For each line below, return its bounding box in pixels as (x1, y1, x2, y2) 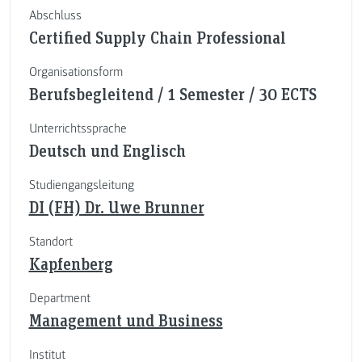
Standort (28, 233, 73, 250)
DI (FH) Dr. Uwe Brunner (28, 196, 204, 217)
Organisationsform (28, 63, 123, 80)
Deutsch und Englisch (28, 139, 186, 161)
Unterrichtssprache (28, 120, 127, 137)
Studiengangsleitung (28, 176, 134, 193)
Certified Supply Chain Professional (28, 26, 286, 48)
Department (28, 289, 90, 306)
